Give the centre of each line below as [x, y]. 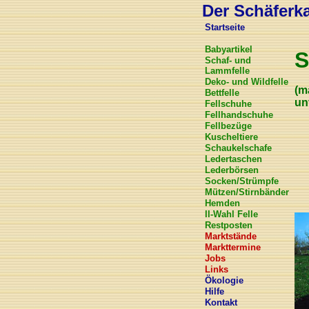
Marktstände [231, 236]
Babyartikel [229, 49]
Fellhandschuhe [239, 115]
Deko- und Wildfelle [247, 82]
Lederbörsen [232, 170]
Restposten [229, 225]
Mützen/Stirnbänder [247, 192]
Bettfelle [222, 93]
